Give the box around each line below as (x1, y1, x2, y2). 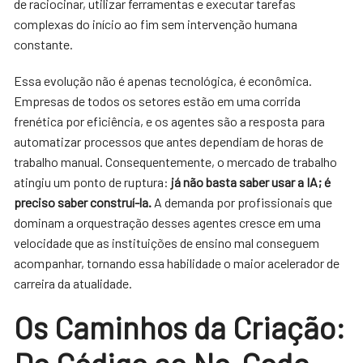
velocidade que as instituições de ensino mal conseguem (14, 234, 320, 250)
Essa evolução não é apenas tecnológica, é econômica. (14, 72, 313, 88)
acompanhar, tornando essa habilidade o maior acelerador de (14, 254, 340, 271)
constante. (14, 36, 74, 52)
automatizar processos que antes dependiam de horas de (14, 133, 324, 149)
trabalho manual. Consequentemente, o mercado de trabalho (14, 153, 338, 169)
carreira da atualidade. (14, 275, 133, 291)
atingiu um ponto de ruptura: (14, 173, 172, 190)
